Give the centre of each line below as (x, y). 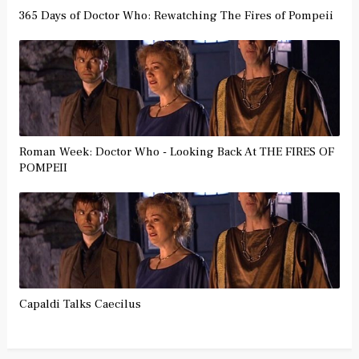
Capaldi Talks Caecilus (80, 304)
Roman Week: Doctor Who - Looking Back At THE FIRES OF (176, 151)
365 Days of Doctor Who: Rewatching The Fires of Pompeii (176, 15)
